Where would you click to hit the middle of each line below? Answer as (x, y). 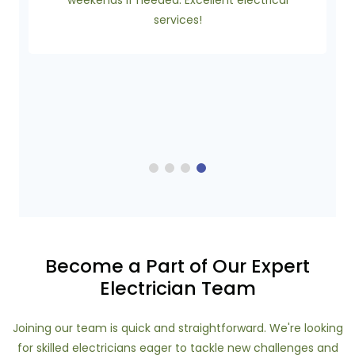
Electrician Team (177, 288)
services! (177, 20)
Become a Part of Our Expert (177, 266)
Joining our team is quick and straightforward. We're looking (177, 328)
